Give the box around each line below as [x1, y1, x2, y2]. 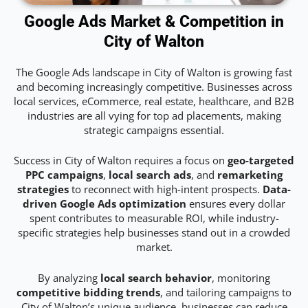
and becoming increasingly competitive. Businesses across [16, 80, 292, 94]
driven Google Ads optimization [23, 197, 186, 211]
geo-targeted [228, 153, 294, 168]
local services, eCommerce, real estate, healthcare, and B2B [14, 94, 294, 109]
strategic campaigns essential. [84, 123, 224, 137]
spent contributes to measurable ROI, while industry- [29, 211, 279, 225]
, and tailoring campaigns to [160, 285, 291, 299]
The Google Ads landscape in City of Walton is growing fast [16, 65, 292, 80]
